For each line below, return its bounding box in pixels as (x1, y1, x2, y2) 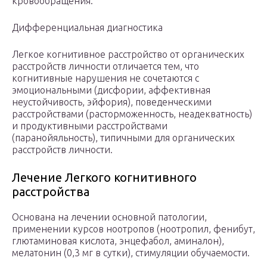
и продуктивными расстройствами (12, 120, 167, 132)
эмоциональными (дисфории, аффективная (12, 85, 210, 96)
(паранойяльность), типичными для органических (12, 132, 235, 144)
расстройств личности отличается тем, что (12, 61, 199, 72)
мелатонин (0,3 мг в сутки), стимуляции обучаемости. (12, 247, 250, 259)
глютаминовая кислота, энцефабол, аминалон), (12, 235, 224, 247)
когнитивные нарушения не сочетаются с (12, 73, 199, 84)
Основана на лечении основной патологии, (12, 212, 207, 223)
